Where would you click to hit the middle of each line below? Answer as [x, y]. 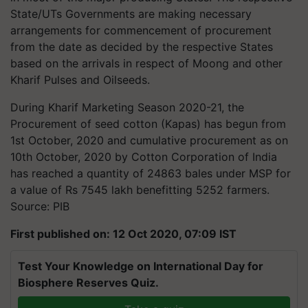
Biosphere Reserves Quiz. [88, 282]
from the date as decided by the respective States [142, 46]
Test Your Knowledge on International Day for [141, 266]
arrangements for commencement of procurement [141, 30]
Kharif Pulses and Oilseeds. [80, 79]
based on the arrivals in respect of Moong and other [146, 63]
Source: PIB [40, 206]
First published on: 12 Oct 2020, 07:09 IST [123, 233]
